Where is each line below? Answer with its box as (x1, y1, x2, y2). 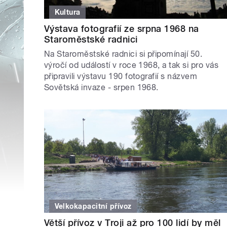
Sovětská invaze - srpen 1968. (44, 83, 161, 93)
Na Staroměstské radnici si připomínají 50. (44, 49, 203, 59)
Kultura (54, 8, 81, 17)
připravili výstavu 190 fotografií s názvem (44, 71, 198, 82)
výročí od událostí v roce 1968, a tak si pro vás (44, 60, 219, 70)
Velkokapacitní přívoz (54, 202, 132, 210)
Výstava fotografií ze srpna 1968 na (44, 23, 199, 34)
